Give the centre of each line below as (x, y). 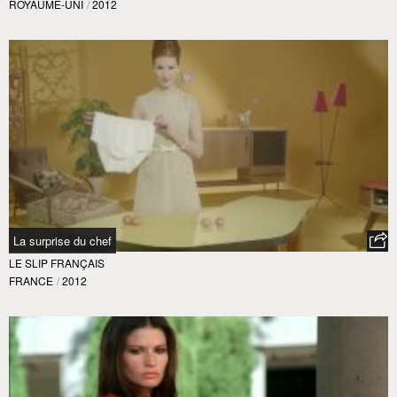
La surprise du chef (62, 240)
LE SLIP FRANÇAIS (57, 262)
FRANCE (31, 280)
